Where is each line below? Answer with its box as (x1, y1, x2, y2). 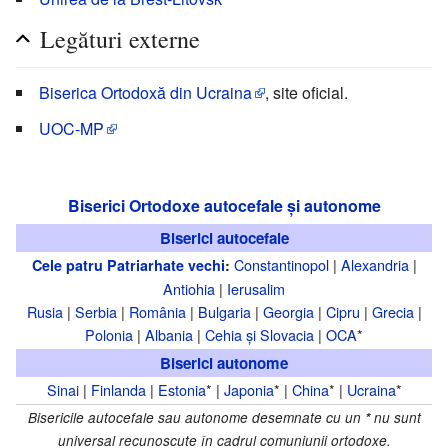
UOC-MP (39, 116, 104, 140)
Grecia (371, 300, 414, 322)
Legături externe (40, 22, 200, 55)
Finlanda (90, 378, 146, 400)
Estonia (157, 378, 206, 400)
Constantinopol (233, 253, 329, 275)
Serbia (74, 300, 117, 322)
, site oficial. (265, 80, 348, 104)
